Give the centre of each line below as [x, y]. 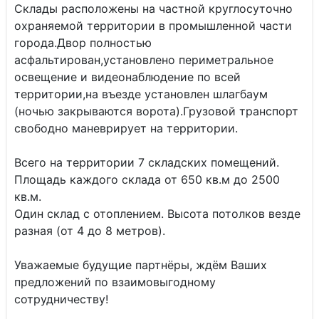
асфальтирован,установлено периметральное [144, 60]
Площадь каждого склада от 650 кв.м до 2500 [147, 179]
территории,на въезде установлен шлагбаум [141, 94]
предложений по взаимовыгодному [115, 282]
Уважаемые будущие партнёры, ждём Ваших [141, 265]
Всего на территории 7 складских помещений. [147, 162]
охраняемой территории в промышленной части [153, 26]
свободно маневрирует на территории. [126, 128]
